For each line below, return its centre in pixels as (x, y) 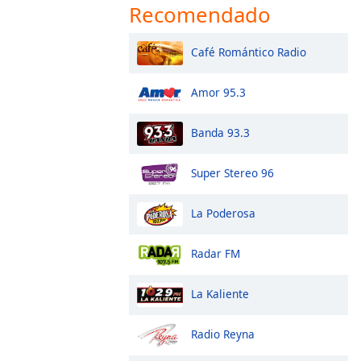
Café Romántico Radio (249, 52)
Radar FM (216, 253)
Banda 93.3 (220, 132)
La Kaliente (220, 293)
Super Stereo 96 (232, 172)
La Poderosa (223, 213)
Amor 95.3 (218, 92)
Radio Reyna (223, 334)
